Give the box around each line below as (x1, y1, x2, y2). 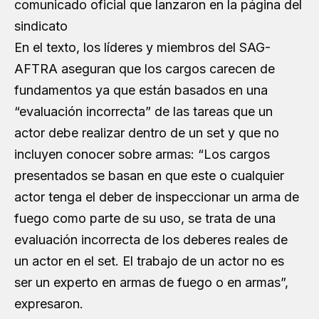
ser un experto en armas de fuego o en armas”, (14, 274, 288, 290)
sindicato (14, 18, 68, 33)
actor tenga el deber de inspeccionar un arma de (14, 189, 299, 204)
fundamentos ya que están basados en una (14, 82, 268, 98)
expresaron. (14, 296, 83, 311)
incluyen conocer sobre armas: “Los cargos (14, 146, 270, 162)
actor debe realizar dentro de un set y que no (14, 125, 279, 140)
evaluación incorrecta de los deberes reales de (14, 231, 288, 247)
